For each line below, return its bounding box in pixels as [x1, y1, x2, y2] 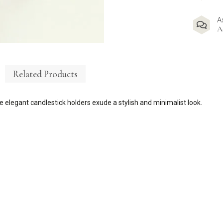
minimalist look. [153, 99, 202, 107]
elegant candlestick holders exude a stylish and [3, 99, 153, 107]
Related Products [13, 68, 78, 80]
